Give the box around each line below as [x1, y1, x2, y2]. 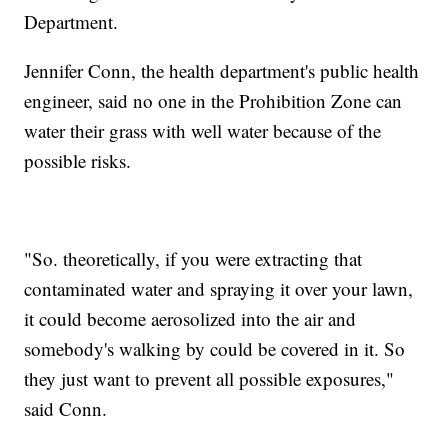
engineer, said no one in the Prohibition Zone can [24, 87, 403, 113]
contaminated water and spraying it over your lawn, [24, 275, 414, 301]
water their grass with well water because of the [24, 117, 382, 143]
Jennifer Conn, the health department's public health [24, 57, 420, 83]
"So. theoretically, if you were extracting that [24, 245, 363, 271]
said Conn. [24, 395, 108, 421]
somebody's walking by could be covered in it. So [24, 335, 406, 361]
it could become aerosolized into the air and [24, 305, 357, 331]
